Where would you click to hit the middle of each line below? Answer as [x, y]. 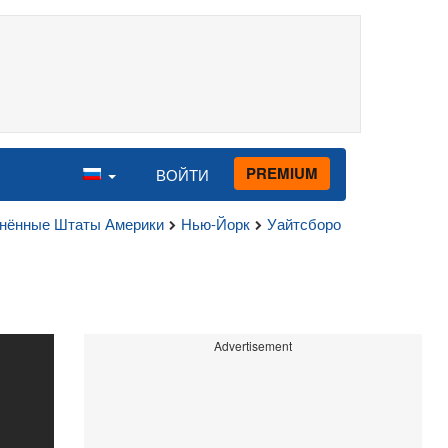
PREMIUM [282, 172]
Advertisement [252, 345]
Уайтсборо [304, 223]
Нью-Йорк [215, 223]
